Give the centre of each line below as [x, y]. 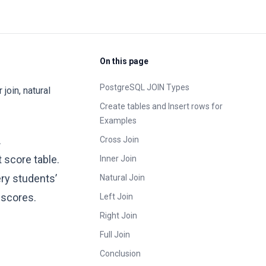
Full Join [115, 235]
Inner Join [118, 159]
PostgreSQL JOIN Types [145, 87]
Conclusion [120, 254]
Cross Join [119, 140]
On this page [124, 61]
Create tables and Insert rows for [161, 106]
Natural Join [122, 178]
